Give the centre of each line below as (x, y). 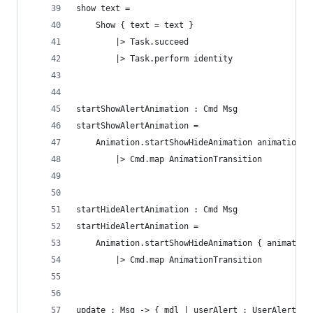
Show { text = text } (135, 25)
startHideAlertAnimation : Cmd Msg (157, 210)
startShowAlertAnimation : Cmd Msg (157, 109)
